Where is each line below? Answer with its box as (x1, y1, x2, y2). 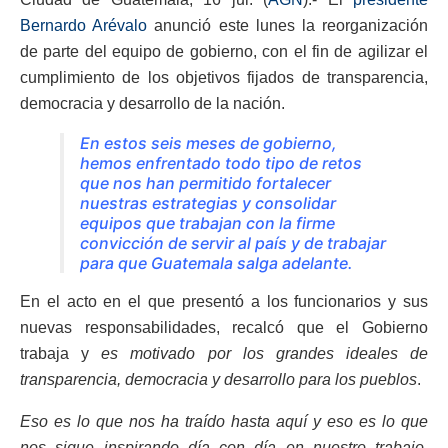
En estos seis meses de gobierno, (80, 133, 337, 154)
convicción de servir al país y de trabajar (80, 233, 386, 254)
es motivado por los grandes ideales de (101, 345, 428, 363)
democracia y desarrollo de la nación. (20, 95, 285, 113)
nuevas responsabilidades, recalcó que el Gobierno (20, 319, 428, 337)
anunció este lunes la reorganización (147, 17, 429, 35)
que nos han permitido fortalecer (80, 173, 331, 194)
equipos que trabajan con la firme (80, 213, 335, 234)
